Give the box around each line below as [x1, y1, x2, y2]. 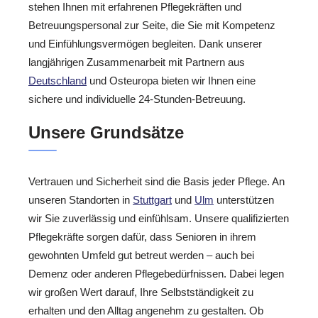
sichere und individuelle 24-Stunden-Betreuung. [28, 93, 246, 106]
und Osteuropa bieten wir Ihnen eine [87, 75, 256, 87]
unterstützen [214, 193, 274, 206]
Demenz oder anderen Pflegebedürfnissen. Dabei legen [28, 267, 284, 280]
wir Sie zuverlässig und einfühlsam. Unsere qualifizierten [28, 212, 289, 224]
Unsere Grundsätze [28, 122, 184, 142]
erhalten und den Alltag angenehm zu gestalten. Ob [28, 304, 263, 317]
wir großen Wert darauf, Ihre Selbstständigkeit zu [28, 285, 253, 298]
